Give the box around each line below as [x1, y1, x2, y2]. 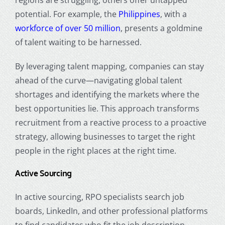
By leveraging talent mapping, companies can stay [15, 61, 204, 72]
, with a [160, 9, 187, 20]
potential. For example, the [15, 9, 119, 20]
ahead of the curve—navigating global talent [15, 75, 182, 86]
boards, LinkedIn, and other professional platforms [15, 205, 208, 216]
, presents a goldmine [120, 23, 202, 34]
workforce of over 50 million [15, 23, 121, 34]
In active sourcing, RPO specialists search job [15, 191, 184, 202]
